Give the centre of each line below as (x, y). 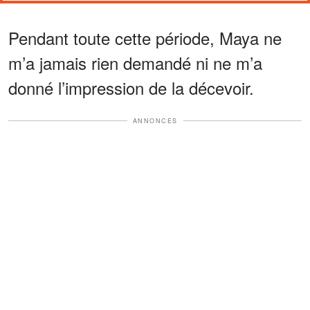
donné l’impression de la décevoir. (131, 87)
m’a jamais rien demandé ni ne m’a (135, 62)
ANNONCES (155, 120)
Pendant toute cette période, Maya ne (145, 37)
